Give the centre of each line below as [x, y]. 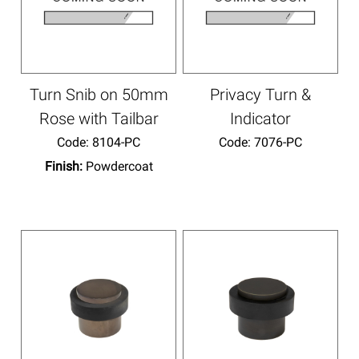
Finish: [65, 166]
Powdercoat [119, 166]
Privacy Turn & [260, 94]
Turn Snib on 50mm [99, 94]
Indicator [260, 118]
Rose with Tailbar [99, 118]
